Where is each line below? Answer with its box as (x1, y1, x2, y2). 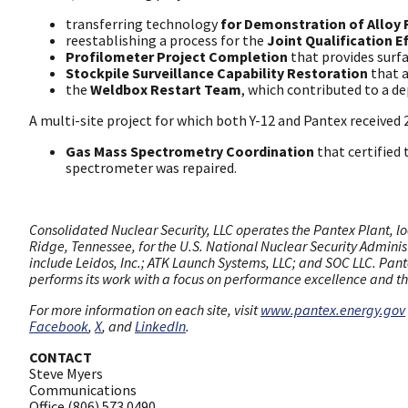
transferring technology (66, 15, 220, 34)
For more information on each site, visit (29, 301, 260, 320)
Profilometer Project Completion (66, 47, 288, 66)
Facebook (29, 317, 88, 336)
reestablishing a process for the (66, 31, 267, 50)
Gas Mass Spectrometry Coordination (66, 142, 314, 161)
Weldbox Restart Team (90, 80, 241, 99)
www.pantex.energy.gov (260, 301, 405, 320)
